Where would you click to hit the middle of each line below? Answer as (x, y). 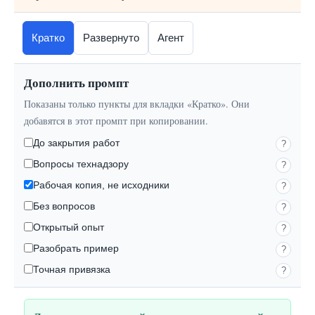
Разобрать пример (76, 248)
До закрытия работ (76, 143)
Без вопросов (64, 206)
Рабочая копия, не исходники (101, 185)
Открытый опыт (69, 227)
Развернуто (111, 38)
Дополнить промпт (76, 83)
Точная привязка (72, 269)
